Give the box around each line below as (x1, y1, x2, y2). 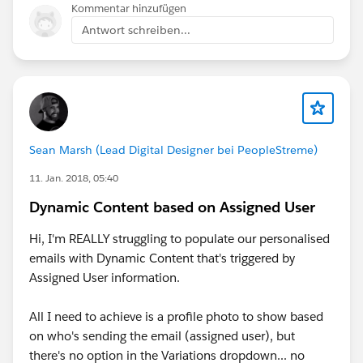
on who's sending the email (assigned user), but (29, 327, 295, 344)
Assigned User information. (29, 269, 180, 285)
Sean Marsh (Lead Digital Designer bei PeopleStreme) (29, 142, 318, 157)
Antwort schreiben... (82, 22, 190, 37)
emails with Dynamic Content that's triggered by (29, 250, 295, 266)
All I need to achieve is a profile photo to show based (29, 308, 323, 324)
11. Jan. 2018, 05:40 (29, 170, 118, 185)
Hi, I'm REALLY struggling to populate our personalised (29, 230, 330, 246)
